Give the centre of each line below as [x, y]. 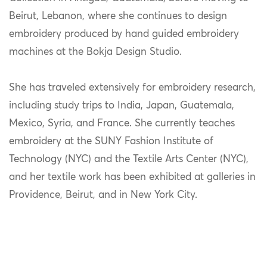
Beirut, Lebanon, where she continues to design [118, 16]
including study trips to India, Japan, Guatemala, [122, 105]
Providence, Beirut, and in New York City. [105, 195]
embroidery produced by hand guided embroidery [124, 34]
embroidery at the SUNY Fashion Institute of [111, 141]
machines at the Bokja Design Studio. [97, 52]
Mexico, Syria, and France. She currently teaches [122, 123]
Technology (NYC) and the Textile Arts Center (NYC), [129, 159]
